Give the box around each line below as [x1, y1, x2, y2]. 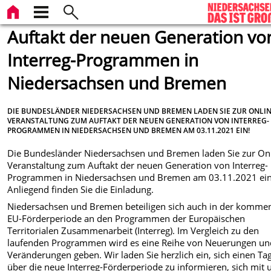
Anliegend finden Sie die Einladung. [7, 183, 154, 195]
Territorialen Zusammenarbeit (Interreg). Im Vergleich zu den [7, 224, 260, 237]
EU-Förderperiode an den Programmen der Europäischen [7, 212, 246, 225]
